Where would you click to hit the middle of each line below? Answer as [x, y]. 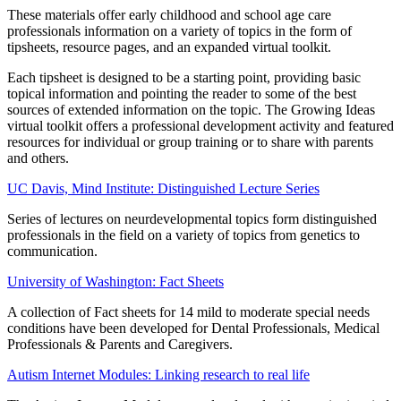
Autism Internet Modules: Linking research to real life [158, 374]
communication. [52, 251]
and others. [38, 158]
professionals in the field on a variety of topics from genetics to [183, 235]
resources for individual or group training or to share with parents [190, 141]
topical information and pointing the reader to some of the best [182, 93]
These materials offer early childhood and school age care [169, 14]
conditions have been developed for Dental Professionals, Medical [193, 328]
